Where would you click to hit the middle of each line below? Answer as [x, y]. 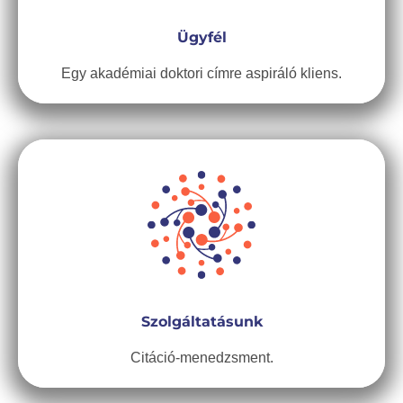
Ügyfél [201, 37]
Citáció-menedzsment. [201, 358]
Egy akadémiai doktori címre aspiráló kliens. [201, 73]
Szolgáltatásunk [201, 322]
